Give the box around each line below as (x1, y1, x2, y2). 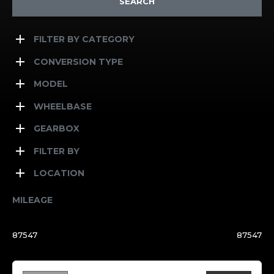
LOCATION (34, 168, 84, 179)
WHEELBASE (34, 100, 92, 112)
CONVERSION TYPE (34, 56, 123, 67)
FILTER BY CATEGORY (34, 34, 135, 45)
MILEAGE (12, 194, 53, 206)
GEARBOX (34, 123, 80, 134)
